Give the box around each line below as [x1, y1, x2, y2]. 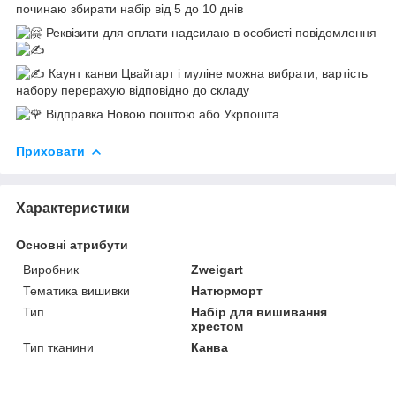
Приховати [16, 143, 85, 158]
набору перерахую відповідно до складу [16, 82, 249, 97]
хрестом [191, 318, 244, 333]
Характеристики [16, 200, 130, 216]
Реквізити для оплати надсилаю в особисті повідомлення [42, 25, 377, 40]
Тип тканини [23, 339, 94, 354]
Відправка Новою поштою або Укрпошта [42, 106, 279, 121]
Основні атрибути [16, 237, 128, 252]
